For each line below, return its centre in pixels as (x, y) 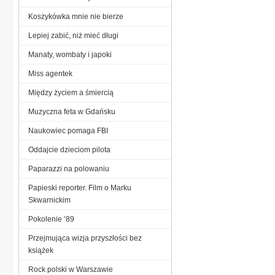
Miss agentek (50, 73)
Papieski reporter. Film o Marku (80, 188)
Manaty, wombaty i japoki (70, 54)
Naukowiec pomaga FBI (68, 130)
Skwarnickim (49, 200)
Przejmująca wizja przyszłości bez (85, 238)
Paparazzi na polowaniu (69, 168)
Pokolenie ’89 (51, 219)
